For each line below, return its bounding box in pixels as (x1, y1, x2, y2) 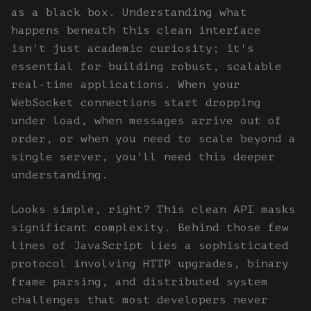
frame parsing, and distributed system (11, 276, 268, 288)
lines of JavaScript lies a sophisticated (11, 239, 289, 252)
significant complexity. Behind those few (11, 221, 289, 234)
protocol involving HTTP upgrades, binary (11, 258, 289, 270)
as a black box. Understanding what (11, 6, 247, 19)
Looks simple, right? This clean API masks (11, 203, 296, 216)
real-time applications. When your (11, 78, 240, 91)
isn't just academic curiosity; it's (11, 42, 254, 55)
